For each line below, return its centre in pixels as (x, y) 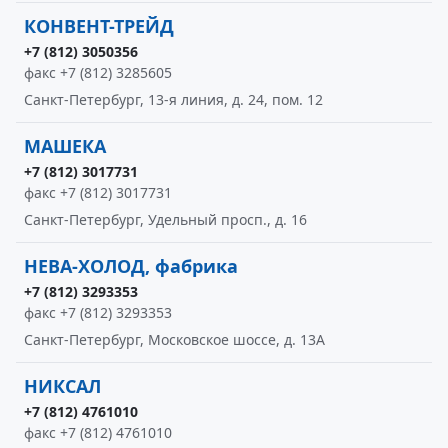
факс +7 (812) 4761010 (98, 432)
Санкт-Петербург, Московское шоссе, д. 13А (174, 339)
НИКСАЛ (62, 386)
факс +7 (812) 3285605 (98, 72)
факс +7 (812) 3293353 (98, 312)
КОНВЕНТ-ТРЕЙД (99, 26)
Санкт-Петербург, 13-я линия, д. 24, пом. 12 (173, 99)
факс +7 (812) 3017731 (98, 192)
